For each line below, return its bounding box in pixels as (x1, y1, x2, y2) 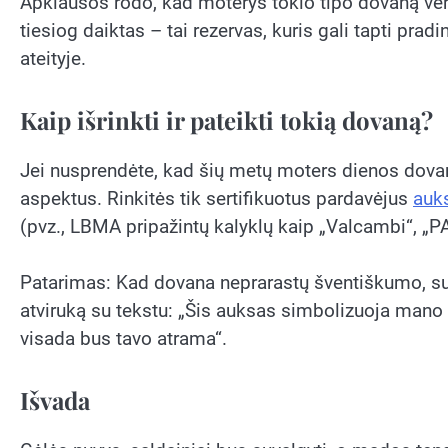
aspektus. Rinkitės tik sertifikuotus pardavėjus (20, 186, 413, 210)
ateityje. (20, 47, 86, 71)
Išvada (20, 383, 90, 416)
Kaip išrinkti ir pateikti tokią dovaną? (20, 103, 433, 136)
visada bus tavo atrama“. (20, 327, 227, 351)
